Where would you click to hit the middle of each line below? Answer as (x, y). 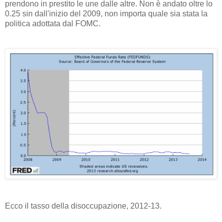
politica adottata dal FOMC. (53, 23)
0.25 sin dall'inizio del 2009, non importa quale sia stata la (106, 13)
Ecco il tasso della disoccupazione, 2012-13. (83, 206)
